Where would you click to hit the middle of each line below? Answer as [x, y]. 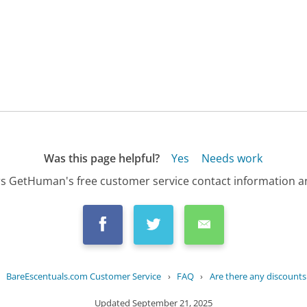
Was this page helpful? [101, 158]
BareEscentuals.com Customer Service [84, 277]
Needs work [232, 158]
